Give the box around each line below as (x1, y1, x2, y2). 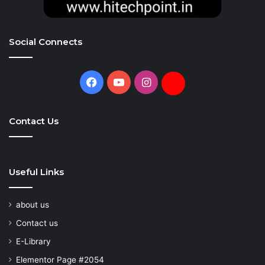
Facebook (96, 75, 146, 88)
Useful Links (9, 166, 64, 177)
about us (16, 199, 49, 209)
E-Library (16, 236, 51, 246)
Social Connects (9, 35, 82, 47)
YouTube (124, 75, 167, 88)
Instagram (150, 75, 201, 88)
